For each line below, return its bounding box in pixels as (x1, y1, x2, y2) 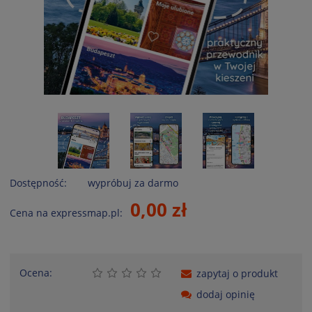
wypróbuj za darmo (88, 175, 178, 189)
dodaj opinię (196, 287, 255, 301)
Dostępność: (10, 175, 67, 189)
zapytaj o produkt (196, 266, 278, 280)
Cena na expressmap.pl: (10, 205, 123, 219)
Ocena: (19, 265, 52, 279)
